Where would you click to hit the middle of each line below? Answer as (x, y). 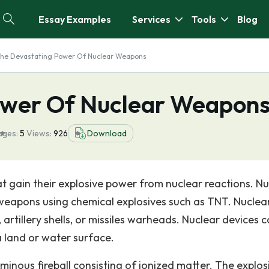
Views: (40, 133)
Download (107, 133)
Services (151, 19)
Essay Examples (75, 19)
